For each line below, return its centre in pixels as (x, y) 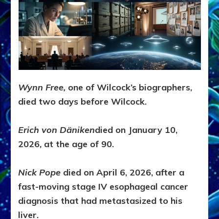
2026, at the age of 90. (66, 144)
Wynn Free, (42, 87)
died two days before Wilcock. (83, 101)
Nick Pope (41, 172)
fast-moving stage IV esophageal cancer (103, 186)
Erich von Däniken (57, 130)
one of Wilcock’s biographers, (129, 87)
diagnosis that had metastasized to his (100, 200)
